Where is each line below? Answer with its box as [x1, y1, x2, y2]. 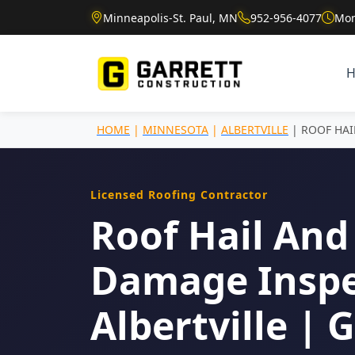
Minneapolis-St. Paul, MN [103, 10, 238, 25]
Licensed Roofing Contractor [90, 186, 268, 202]
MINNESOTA [143, 121, 208, 137]
